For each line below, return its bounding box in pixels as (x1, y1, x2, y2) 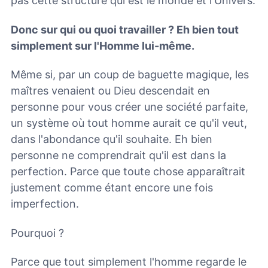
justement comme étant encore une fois (11, 181, 213, 194)
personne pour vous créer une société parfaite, (11, 100, 248, 114)
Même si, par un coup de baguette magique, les (11, 68, 249, 81)
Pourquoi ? (11, 226, 64, 239)
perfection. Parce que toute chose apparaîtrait (11, 165, 245, 178)
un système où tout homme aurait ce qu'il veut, (11, 117, 247, 130)
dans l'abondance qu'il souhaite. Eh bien (11, 133, 212, 146)
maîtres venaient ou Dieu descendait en (11, 84, 210, 98)
